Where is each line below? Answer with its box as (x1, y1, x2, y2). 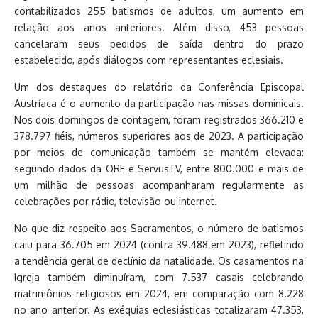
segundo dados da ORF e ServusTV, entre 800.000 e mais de (14, 163, 304, 175)
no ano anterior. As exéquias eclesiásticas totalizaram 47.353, (14, 304, 304, 317)
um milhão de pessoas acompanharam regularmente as (14, 179, 304, 192)
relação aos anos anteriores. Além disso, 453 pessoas (14, 21, 304, 34)
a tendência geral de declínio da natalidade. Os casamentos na (14, 255, 304, 268)
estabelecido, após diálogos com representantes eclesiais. (14, 54, 283, 67)
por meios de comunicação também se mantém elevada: (14, 146, 304, 159)
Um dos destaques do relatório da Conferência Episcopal (14, 81, 304, 94)
